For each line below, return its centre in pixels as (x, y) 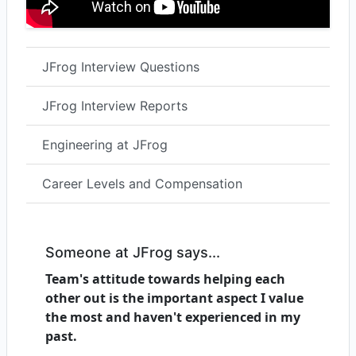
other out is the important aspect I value (174, 298)
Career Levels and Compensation (142, 184)
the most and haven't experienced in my (173, 317)
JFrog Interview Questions (121, 67)
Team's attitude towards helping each (165, 279)
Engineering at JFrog (105, 145)
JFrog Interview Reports (115, 106)
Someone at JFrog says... (133, 253)
